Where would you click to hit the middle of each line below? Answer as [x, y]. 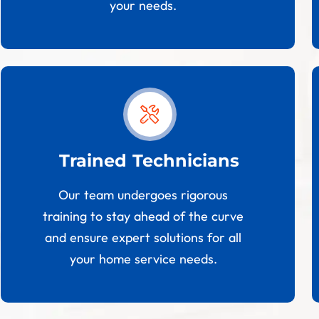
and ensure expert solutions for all [143, 238]
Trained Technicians [149, 161]
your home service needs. [143, 259]
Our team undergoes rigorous [143, 195]
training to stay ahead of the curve [143, 216]
